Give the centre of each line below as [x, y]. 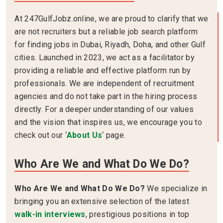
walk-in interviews [50, 215]
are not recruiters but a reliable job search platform [106, 32]
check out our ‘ [41, 135]
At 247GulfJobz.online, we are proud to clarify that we [111, 19]
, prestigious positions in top [137, 215]
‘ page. [114, 135]
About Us [84, 135]
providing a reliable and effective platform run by [103, 71]
